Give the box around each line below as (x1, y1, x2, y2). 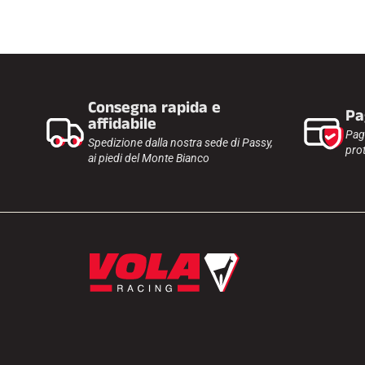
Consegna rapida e (88, 96, 221, 119)
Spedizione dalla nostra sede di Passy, (88, 136, 273, 149)
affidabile (88, 112, 156, 135)
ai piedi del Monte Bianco (88, 152, 209, 165)
